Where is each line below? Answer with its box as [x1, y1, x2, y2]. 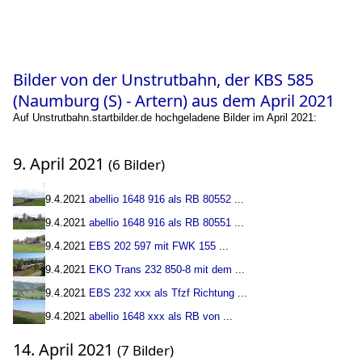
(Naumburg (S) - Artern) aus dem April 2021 [13, 90, 335, 112]
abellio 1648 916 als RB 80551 [89, 217, 231, 229]
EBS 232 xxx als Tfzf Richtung [89, 287, 234, 299]
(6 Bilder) [108, 155, 165, 174]
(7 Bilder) [117, 341, 174, 360]
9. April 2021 [13, 153, 108, 175]
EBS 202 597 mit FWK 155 [89, 240, 216, 252]
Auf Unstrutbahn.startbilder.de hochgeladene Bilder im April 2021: [13, 112, 317, 124]
